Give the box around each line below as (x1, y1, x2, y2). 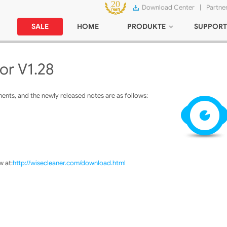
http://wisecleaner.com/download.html (13, 159, 126, 167)
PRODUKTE (127, 22, 166, 31)
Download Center (142, 3, 195, 12)
